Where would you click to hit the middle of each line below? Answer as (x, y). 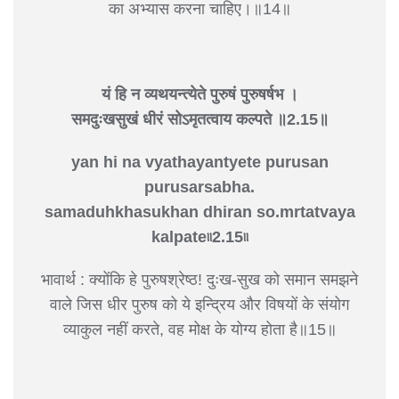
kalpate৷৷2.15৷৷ (199, 236)
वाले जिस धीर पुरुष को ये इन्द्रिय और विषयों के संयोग (199, 304)
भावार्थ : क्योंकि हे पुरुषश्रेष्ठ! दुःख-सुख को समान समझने (199, 279)
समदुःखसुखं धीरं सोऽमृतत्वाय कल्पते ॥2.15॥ (199, 119)
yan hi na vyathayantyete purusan (199, 162)
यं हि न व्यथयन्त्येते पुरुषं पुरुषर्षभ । (199, 94)
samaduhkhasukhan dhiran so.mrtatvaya (199, 212)
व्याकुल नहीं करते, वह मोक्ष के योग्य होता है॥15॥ (199, 329)
